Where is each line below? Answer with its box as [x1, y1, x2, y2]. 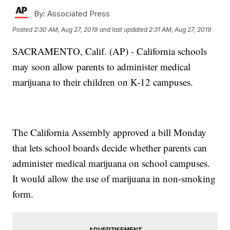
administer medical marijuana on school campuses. [12, 157, 210, 169]
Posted [12, 26, 34, 34]
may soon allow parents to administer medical [12, 60, 191, 73]
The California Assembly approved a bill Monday [12, 126, 207, 139]
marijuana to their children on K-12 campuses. [12, 75, 194, 88]
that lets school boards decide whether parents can [12, 141, 207, 154]
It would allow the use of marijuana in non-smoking [12, 172, 216, 185]
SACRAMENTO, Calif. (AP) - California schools [12, 45, 207, 57]
